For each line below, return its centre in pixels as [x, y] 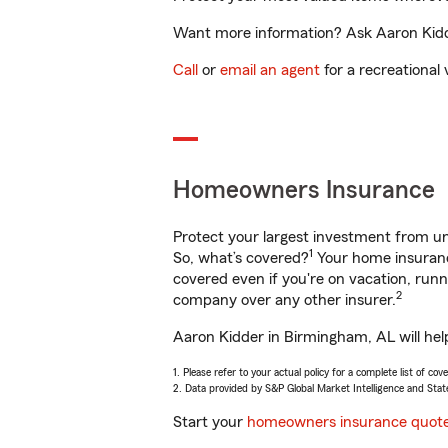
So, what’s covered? [241, 258]
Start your [210, 422]
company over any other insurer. [284, 300]
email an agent [270, 70]
